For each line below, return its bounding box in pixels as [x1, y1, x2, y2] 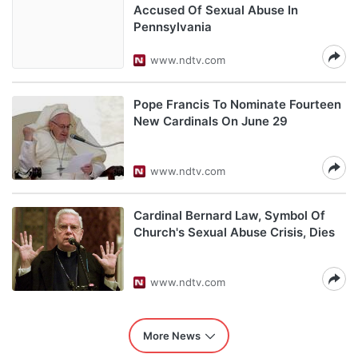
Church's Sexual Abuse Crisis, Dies [133, 225, 335, 240]
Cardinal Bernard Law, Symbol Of [133, 208, 325, 223]
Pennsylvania [133, 19, 212, 34]
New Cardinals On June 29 [133, 113, 288, 129]
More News [143, 329, 201, 342]
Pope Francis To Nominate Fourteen [133, 97, 341, 112]
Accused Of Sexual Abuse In [133, 2, 298, 18]
